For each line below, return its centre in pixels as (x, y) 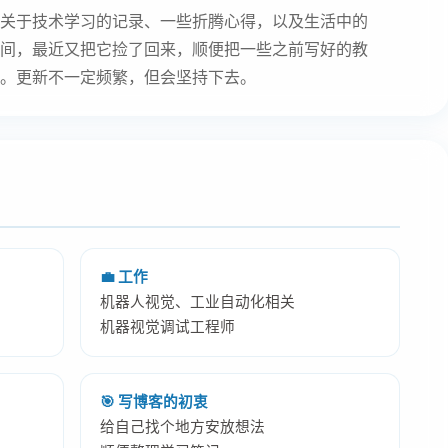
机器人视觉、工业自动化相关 (198, 301)
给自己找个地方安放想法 (183, 426)
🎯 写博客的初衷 (154, 401)
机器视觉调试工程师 (168, 326)
